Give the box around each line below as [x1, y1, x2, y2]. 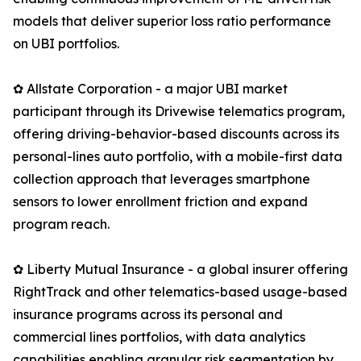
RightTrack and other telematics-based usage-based [13, 284, 347, 301]
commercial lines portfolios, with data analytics [13, 329, 305, 346]
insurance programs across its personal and [13, 306, 283, 323]
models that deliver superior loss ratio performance [13, 13, 331, 30]
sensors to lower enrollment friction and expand [13, 193, 308, 210]
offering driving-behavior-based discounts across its [13, 126, 339, 143]
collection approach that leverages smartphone [13, 171, 310, 188]
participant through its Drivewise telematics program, [13, 103, 345, 120]
